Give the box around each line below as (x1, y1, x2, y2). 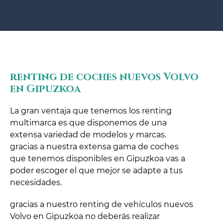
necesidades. (10, 178, 62, 188)
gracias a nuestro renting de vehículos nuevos (10, 200, 193, 210)
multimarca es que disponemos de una (10, 118, 167, 128)
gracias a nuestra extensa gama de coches (10, 142, 179, 152)
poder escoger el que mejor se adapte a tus (10, 166, 183, 176)
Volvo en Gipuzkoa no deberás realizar (10, 212, 160, 222)
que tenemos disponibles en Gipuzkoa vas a (10, 154, 185, 164)
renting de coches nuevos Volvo (10, 70, 199, 85)
